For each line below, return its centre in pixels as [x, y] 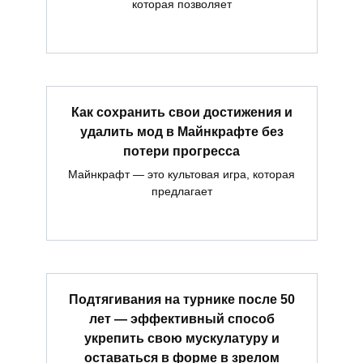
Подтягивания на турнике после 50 [181, 299]
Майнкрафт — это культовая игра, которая [181, 175]
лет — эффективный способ [181, 318]
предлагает [181, 192]
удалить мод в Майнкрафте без [181, 131]
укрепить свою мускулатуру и [181, 338]
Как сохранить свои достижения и [181, 112]
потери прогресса [181, 151]
